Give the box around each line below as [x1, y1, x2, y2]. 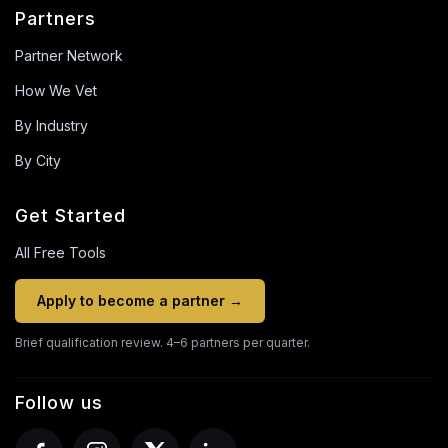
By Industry [15, 117, 88, 134]
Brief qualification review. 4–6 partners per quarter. [15, 335, 310, 350]
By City [15, 152, 61, 169]
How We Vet [15, 82, 97, 99]
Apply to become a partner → [37, 292, 243, 309]
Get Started [15, 205, 126, 226]
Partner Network [15, 47, 123, 64]
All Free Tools [15, 244, 106, 261]
